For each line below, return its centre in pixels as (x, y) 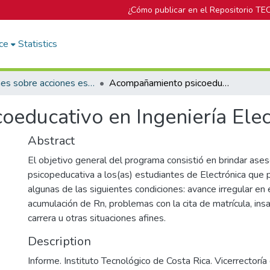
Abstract (51, 141)
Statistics (38, 44)
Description (59, 241)
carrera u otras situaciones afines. (97, 218)
